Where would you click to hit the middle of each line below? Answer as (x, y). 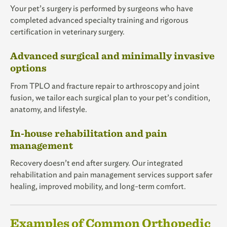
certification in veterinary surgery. (67, 32)
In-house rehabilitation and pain (89, 133)
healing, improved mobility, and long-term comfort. (98, 186)
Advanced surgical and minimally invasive (112, 56)
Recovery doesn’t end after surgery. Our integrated (97, 163)
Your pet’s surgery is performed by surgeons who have (102, 9)
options (28, 68)
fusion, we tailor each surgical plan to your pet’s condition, (110, 97)
